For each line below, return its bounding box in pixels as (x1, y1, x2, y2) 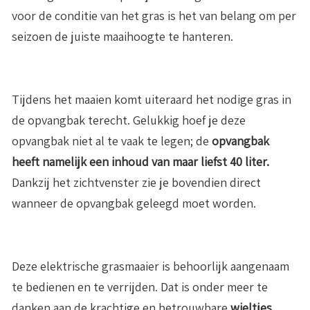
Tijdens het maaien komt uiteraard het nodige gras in (12, 91, 291, 107)
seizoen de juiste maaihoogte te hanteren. (12, 28, 233, 44)
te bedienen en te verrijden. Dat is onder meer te (12, 278, 268, 295)
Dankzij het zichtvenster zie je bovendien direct (12, 174, 261, 190)
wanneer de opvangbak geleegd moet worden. (12, 194, 256, 211)
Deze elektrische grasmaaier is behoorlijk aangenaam (12, 257, 289, 274)
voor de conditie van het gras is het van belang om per (12, 7, 296, 24)
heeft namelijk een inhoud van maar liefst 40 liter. (12, 153, 269, 170)
